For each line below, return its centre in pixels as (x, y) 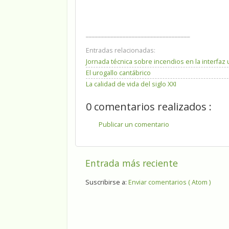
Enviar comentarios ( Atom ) (169, 182)
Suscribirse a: (107, 182)
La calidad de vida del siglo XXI (131, 84)
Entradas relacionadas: (121, 51)
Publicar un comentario (134, 124)
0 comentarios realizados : (149, 107)
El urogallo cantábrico (118, 73)
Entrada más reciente (132, 163)
